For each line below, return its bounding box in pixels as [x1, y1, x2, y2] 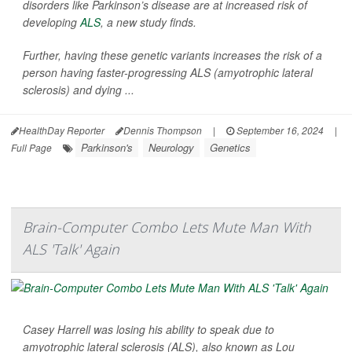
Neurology [148, 140, 194, 156]
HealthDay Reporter [19, 123, 104, 137]
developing [23, 14, 80, 31]
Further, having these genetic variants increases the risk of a [23, 47, 322, 64]
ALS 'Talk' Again [23, 240, 119, 259]
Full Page [11, 141, 52, 155]
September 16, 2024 [234, 123, 324, 137]
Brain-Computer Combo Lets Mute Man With [23, 218, 311, 237]
